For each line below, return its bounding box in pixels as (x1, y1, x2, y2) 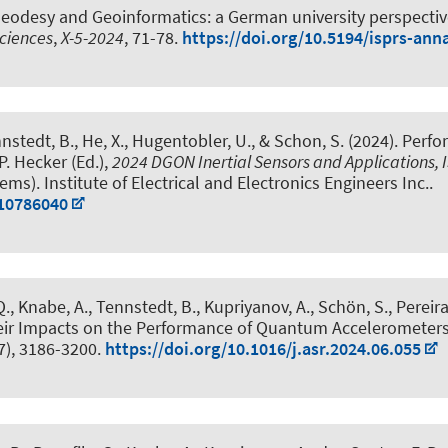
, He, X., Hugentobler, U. (74, 129, 251, 153)
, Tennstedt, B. (88, 295, 196, 319)
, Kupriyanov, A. (196, 295, 310, 319)
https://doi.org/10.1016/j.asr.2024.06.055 (105, 337, 421, 361)
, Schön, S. (310, 295, 388, 319)
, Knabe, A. (10, 295, 88, 319)
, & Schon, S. (251, 129, 344, 153)
